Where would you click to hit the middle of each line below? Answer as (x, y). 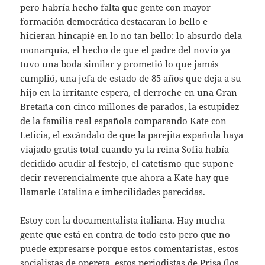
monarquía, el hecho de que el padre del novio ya (125, 50)
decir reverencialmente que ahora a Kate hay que (125, 178)
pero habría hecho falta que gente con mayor (116, 7)
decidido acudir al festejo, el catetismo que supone (127, 164)
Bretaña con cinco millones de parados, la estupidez (130, 107)
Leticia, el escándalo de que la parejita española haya (132, 135)
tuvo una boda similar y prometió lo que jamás (120, 64)
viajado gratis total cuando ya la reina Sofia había (125, 149)
